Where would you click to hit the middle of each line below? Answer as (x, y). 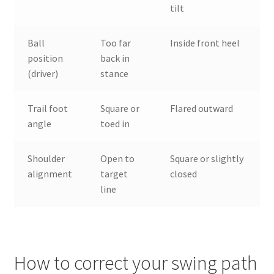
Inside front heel (205, 43)
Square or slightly (207, 158)
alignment (50, 173)
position (46, 58)
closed (184, 173)
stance (115, 73)
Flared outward (202, 108)
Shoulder (46, 158)
